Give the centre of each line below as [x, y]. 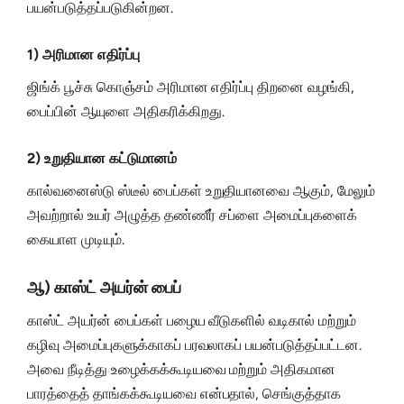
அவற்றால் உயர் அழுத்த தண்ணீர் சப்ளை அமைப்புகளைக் [193, 216]
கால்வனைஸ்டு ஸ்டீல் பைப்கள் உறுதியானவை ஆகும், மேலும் [202, 191]
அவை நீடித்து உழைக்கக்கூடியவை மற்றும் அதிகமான [182, 370]
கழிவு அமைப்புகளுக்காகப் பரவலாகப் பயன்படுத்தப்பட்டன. [194, 345]
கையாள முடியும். [76, 240]
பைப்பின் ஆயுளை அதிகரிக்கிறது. [126, 112]
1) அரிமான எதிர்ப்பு [83, 55]
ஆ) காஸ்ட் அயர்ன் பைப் [104, 288]
